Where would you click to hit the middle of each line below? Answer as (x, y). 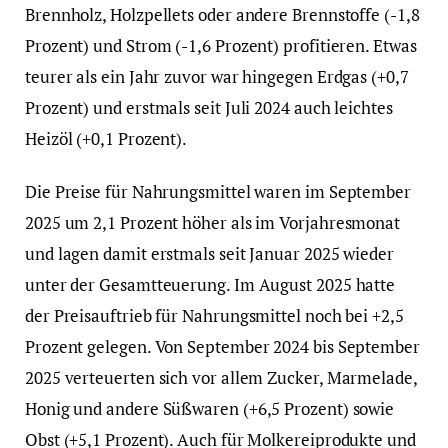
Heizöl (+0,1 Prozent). (106, 139)
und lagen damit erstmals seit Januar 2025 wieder (209, 254)
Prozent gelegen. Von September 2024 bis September (222, 347)
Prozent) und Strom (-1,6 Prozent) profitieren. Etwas (221, 46)
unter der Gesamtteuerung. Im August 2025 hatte (210, 285)
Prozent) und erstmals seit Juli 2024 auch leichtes (209, 108)
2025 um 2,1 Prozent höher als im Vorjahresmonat (213, 223)
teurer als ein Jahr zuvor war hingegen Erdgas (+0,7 (217, 77)
